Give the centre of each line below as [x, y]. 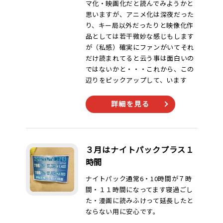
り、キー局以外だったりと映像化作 [139, 25]
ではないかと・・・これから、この [140, 69]
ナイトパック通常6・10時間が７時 [139, 178]
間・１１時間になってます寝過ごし [139, 189]
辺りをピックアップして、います [136, 80]
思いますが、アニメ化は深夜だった [140, 14]
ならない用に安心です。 [122, 211]
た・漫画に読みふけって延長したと [139, 200]
